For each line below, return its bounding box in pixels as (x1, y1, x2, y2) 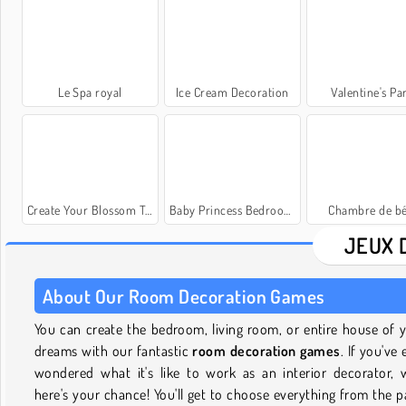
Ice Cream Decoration (175, 83, 289, 100)
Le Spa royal (58, 83, 122, 100)
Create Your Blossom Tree (26, 201, 146, 217)
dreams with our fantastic (34, 341, 193, 360)
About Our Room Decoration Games (43, 283, 325, 308)
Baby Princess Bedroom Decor (169, 201, 285, 217)
